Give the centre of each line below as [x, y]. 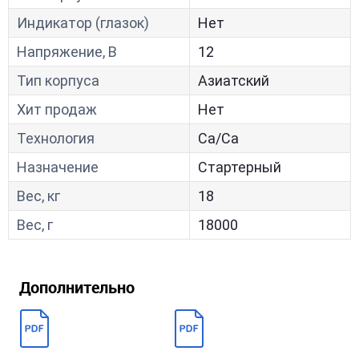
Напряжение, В [67, 52]
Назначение [58, 167]
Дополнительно [77, 287]
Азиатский [234, 81]
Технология [56, 138]
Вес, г [35, 225]
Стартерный [240, 167]
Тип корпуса [58, 81]
